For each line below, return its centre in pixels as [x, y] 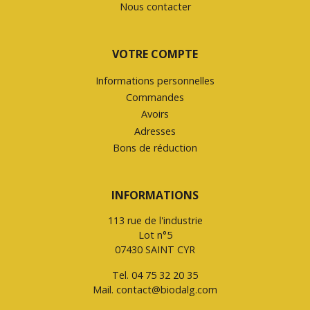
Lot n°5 [155, 235]
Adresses [155, 131]
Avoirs [155, 114]
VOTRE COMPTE [155, 54]
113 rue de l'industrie [155, 221]
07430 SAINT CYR [155, 250]
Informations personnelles [155, 81]
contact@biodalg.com [167, 290]
